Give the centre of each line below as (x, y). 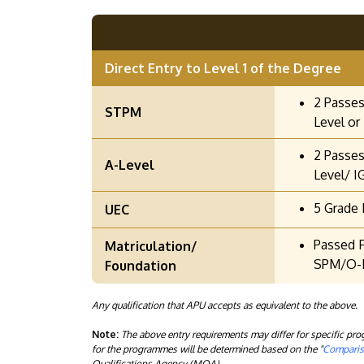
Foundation (141, 266)
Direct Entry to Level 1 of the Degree (223, 69)
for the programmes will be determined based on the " (207, 349)
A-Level (130, 165)
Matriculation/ (151, 247)
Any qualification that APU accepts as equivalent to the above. (225, 305)
